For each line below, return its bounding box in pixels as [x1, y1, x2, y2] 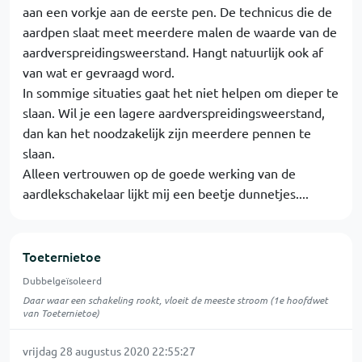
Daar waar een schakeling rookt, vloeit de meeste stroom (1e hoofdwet [23, 293, 328, 306]
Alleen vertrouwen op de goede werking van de [23, 165, 296, 181]
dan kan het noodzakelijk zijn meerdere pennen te [23, 124, 311, 141]
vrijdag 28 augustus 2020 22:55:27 [23, 343, 196, 358]
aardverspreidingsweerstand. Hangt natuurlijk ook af [23, 44, 323, 60]
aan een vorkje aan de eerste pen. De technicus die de [23, 3, 332, 19]
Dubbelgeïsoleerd [23, 274, 102, 287]
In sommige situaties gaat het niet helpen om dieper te [23, 84, 339, 100]
